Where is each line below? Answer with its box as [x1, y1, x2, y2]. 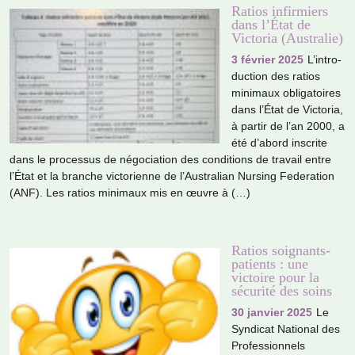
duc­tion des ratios [231, 70, 320, 83]
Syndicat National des [231, 322, 340, 335]
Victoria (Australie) [231, 30, 343, 47]
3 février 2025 [231, 53, 303, 67]
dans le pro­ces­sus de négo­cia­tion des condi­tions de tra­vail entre [10, 153, 331, 166]
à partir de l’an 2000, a [231, 120, 345, 133]
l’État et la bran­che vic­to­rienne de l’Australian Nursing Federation [10, 170, 334, 183]
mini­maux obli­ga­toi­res [231, 86, 341, 100]
